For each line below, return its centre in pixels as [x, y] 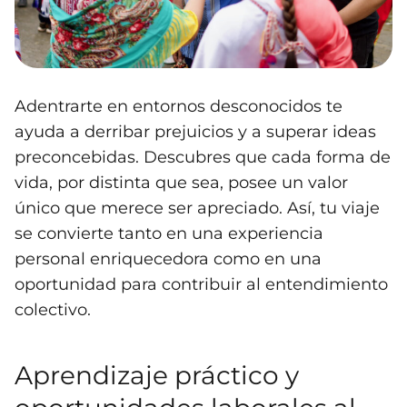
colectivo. [53, 310]
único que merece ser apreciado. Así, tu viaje [197, 208]
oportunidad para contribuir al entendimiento [201, 285]
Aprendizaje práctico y [157, 376]
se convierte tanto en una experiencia [169, 234]
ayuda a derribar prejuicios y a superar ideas [195, 132]
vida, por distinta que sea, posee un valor [181, 183]
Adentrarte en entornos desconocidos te [179, 107]
